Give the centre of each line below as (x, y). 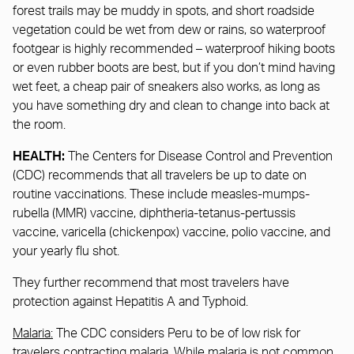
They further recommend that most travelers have (151, 282)
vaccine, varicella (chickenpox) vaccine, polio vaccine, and (171, 232)
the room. (39, 124)
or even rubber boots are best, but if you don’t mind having (174, 68)
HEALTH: (39, 156)
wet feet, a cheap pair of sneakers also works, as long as (166, 87)
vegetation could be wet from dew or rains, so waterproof (169, 30)
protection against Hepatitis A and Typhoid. (132, 301)
